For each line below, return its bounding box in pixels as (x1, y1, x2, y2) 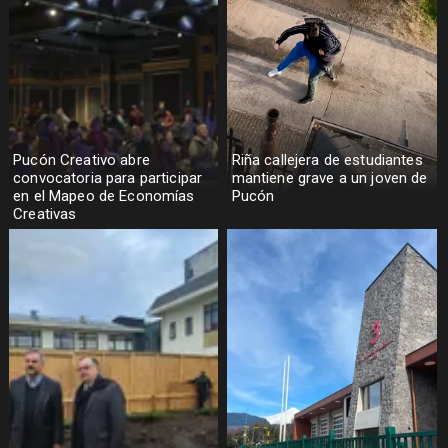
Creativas (13, 204, 77, 223)
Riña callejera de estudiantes (231, 150, 423, 169)
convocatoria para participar (13, 168, 203, 187)
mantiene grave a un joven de (231, 168, 428, 187)
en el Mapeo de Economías (13, 186, 195, 205)
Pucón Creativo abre (13, 150, 150, 169)
